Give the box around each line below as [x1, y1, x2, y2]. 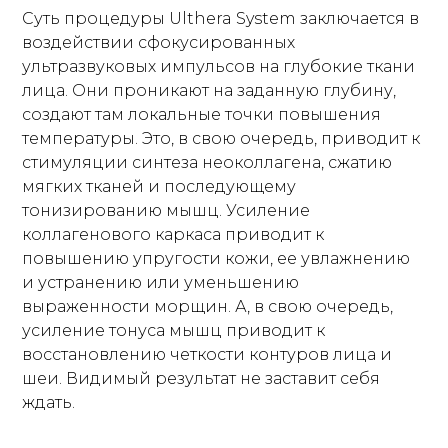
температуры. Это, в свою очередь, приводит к [22, 129, 421, 148]
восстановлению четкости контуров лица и [22, 345, 393, 364]
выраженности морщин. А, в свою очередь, [22, 297, 394, 316]
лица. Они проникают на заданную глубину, [22, 81, 397, 100]
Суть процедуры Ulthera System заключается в [22, 9, 420, 28]
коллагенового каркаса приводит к [22, 225, 325, 244]
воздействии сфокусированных [22, 33, 296, 52]
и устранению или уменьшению [22, 273, 300, 292]
